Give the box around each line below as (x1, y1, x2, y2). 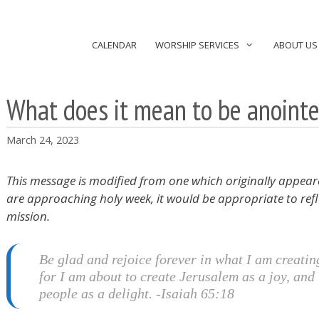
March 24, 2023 (6, 133, 79, 147)
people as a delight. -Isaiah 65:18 (39, 285, 234, 301)
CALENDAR (91, 38, 137, 51)
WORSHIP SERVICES (155, 38, 239, 51)
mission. (6, 208, 53, 225)
